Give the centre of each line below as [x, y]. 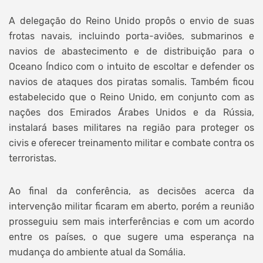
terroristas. [33, 158]
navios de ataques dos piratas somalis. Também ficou [131, 82]
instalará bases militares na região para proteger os [131, 127]
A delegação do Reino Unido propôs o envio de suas [131, 21]
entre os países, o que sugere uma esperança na [131, 237]
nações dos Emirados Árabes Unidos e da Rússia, [131, 112]
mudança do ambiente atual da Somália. [97, 252]
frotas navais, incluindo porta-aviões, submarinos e [131, 36]
